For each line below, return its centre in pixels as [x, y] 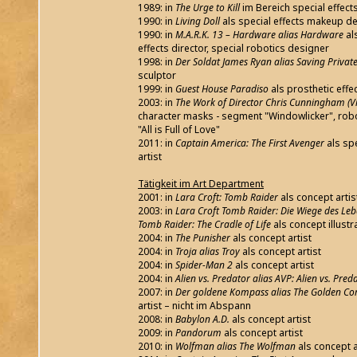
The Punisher [203, 238]
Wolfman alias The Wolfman [234, 347]
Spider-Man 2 [205, 265]
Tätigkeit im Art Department [201, 184]
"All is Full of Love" [179, 130]
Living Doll [199, 22]
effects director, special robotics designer [233, 49]
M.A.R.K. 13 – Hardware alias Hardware [258, 35]
